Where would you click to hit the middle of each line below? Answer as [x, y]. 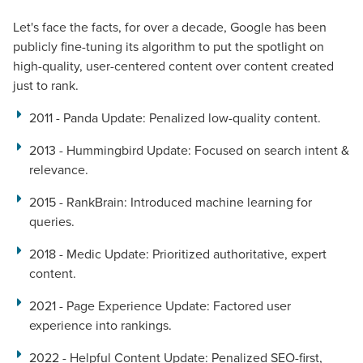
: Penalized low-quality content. [232, 118]
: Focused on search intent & [269, 150]
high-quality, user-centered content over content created [173, 66]
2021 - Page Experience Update [118, 306]
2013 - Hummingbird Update [109, 150]
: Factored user [249, 306]
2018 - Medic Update [88, 254]
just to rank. [46, 85]
